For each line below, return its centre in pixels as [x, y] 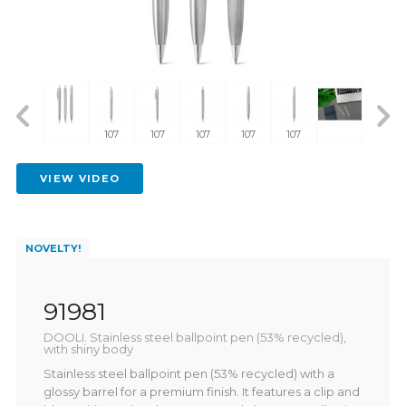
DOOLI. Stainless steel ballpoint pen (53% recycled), [194, 337]
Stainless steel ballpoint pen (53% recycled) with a [188, 373]
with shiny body [88, 348]
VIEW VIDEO [80, 179]
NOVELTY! [53, 249]
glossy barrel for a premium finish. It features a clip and [201, 391]
